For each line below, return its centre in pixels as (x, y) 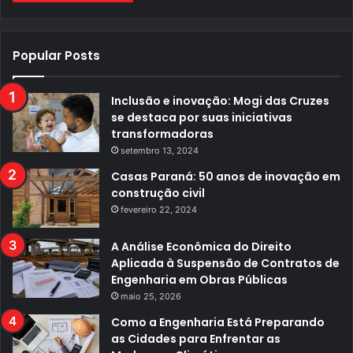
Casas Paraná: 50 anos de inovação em (226, 177)
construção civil (159, 193)
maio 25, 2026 (151, 297)
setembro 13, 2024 (160, 151)
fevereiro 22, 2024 (159, 210)
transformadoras (162, 134)
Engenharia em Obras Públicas (199, 280)
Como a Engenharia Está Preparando (218, 323)
